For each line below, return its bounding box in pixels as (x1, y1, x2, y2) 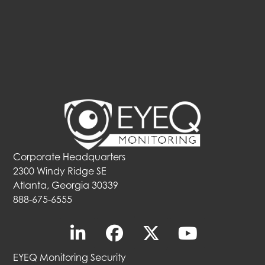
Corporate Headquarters (13, 151, 126, 163)
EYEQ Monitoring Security (13, 251, 127, 264)
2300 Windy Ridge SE (13, 165, 107, 177)
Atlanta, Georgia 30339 (13, 179, 119, 192)
